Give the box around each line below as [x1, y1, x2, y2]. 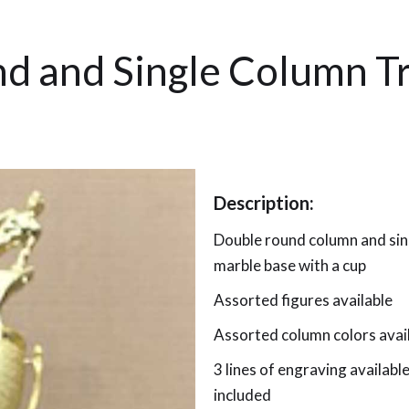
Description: [214, 192, 314, 214]
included [214, 385, 271, 404]
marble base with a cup [214, 256, 366, 275]
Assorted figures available [214, 290, 393, 309]
